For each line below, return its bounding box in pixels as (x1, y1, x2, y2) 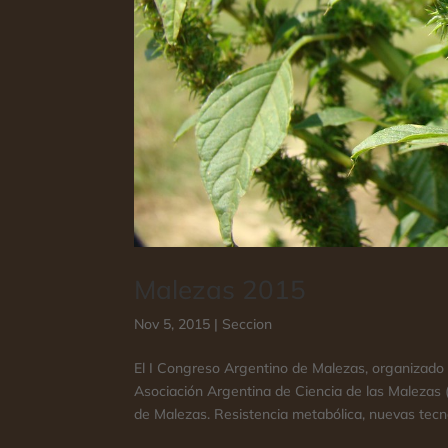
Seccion (222, 315, 273, 334)
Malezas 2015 (134, 273, 307, 307)
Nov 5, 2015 (134, 315, 211, 334)
